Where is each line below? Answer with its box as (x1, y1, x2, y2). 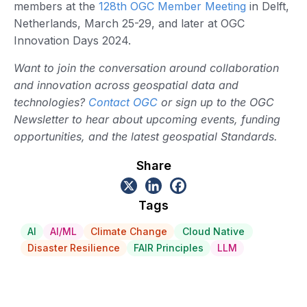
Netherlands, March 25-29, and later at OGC (14, 16, 245, 31)
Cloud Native (182, 225, 245, 238)
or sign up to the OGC (158, 95, 274, 109)
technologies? (14, 95, 88, 109)
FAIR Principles (134, 242, 204, 254)
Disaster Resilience (27, 242, 120, 254)
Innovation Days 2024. (14, 34, 131, 48)
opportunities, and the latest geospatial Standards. (14, 129, 278, 143)
